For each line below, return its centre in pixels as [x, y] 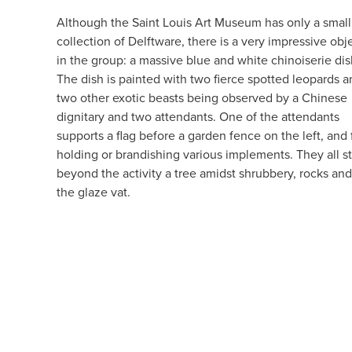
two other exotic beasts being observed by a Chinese [202, 98]
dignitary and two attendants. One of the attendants [198, 117]
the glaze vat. [93, 192]
